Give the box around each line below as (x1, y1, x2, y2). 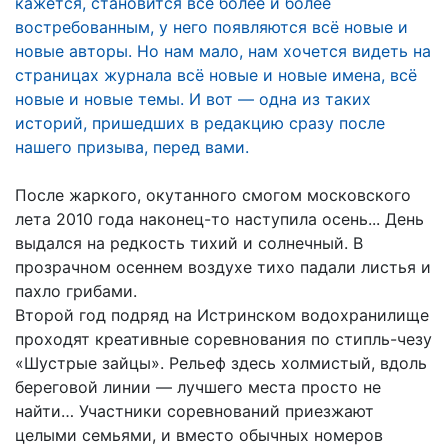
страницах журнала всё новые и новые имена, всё (15, 64, 417, 85)
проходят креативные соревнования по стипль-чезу (15, 328, 432, 349)
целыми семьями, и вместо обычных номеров (15, 424, 383, 445)
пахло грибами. (15, 280, 142, 301)
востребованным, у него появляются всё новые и (15, 16, 408, 37)
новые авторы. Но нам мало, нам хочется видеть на (15, 40, 431, 61)
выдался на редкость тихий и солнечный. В (15, 232, 363, 253)
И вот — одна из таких (189, 88, 371, 109)
